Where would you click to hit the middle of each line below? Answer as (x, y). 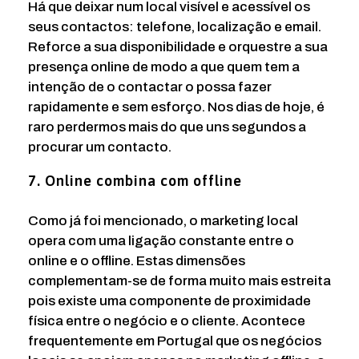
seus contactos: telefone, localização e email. (175, 26)
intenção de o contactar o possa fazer (150, 87)
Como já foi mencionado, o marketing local (163, 221)
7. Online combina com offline (135, 180)
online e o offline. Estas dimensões (137, 261)
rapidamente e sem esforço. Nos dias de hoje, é (176, 107)
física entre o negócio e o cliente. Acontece (167, 321)
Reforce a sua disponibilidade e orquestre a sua (178, 46)
